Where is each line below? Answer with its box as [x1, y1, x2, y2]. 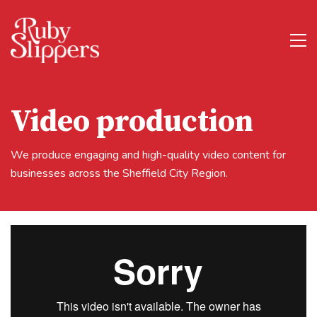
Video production [11, 103, 253, 141]
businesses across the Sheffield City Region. [11, 165, 228, 181]
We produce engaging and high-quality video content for [11, 146, 286, 163]
